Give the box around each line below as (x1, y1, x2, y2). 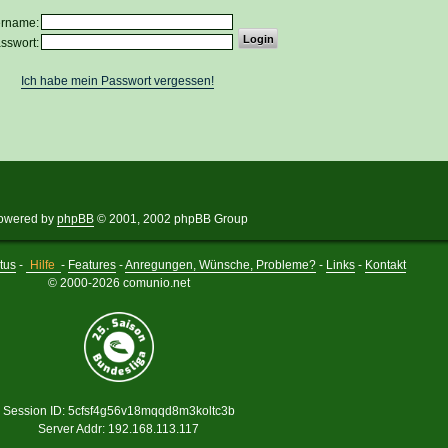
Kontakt (365, 257, 407, 272)
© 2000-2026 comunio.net (47, 275, 190, 290)
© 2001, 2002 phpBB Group (94, 211, 248, 226)
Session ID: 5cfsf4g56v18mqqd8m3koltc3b (2, 403, 235, 418)
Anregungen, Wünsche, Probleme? (125, 257, 317, 272)
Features (68, 257, 117, 272)
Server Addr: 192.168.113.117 (38, 421, 199, 436)
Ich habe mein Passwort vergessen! (21, 74, 214, 89)
